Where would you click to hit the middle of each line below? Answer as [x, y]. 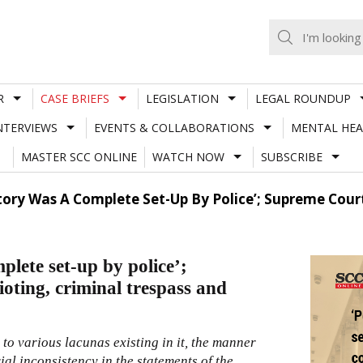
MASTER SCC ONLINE [79, 156]
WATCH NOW [188, 156]
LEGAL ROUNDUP [303, 98]
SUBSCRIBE [291, 156]
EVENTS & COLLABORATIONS [174, 127]
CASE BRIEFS [75, 98]
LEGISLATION [182, 98]
